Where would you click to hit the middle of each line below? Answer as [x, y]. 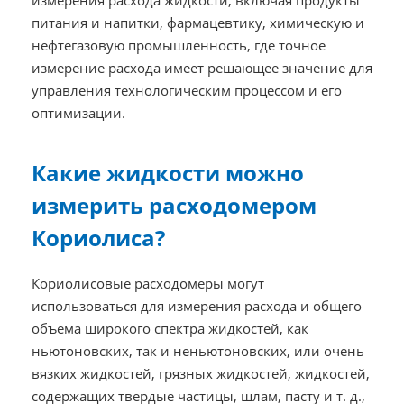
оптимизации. [78, 113]
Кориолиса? [98, 238]
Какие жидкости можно [167, 173]
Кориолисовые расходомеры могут [147, 284]
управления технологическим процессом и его [186, 91]
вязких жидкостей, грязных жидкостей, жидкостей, [200, 374]
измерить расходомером [174, 206]
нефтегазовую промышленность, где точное [178, 46]
